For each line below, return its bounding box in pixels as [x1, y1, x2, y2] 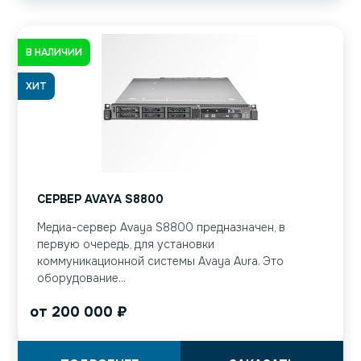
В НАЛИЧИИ [26, 45, 82, 59]
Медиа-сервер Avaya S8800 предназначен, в [37, 220, 285, 235]
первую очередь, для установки [37, 237, 214, 252]
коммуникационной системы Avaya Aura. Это [37, 254, 284, 269]
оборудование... [37, 271, 126, 286]
